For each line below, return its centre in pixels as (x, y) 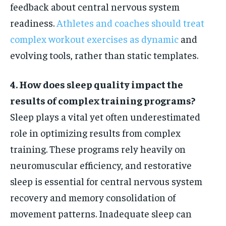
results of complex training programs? (103, 100)
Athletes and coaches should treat (130, 23)
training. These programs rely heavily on (98, 149)
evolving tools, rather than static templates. (104, 55)
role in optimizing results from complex (95, 133)
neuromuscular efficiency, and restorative (101, 165)
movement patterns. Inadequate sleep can (101, 213)
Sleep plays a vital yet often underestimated (105, 117)
